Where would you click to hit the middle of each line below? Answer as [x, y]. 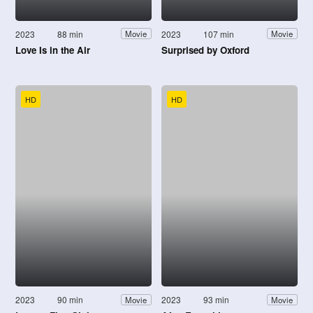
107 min [219, 34]
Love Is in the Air [53, 50]
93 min [217, 300]
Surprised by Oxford [205, 50]
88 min [71, 34]
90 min [71, 300]
